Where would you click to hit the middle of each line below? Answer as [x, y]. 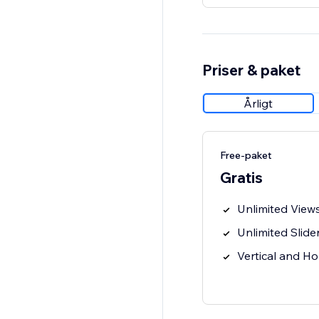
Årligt [258, 104]
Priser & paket [251, 70]
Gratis [241, 178]
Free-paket [246, 156]
